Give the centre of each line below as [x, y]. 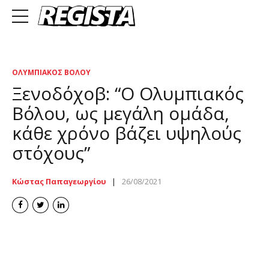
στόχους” [51, 153]
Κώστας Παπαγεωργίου [59, 181]
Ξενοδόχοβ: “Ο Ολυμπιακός [128, 93]
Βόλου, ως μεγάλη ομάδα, [121, 113]
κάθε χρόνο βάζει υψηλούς [127, 133]
